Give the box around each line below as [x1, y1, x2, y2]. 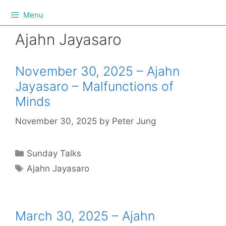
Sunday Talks [27, 148, 82, 158]
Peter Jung [112, 116, 156, 126]
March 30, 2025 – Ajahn [15, 208, 155, 223]
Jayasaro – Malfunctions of [15, 79, 174, 94]
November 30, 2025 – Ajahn [15, 64, 180, 79]
